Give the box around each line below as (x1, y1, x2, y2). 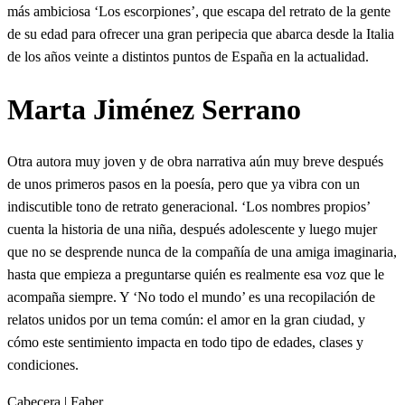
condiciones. (7, 357, 79, 373)
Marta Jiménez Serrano (7, 92, 301, 126)
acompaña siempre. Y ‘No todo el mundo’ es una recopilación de (7, 289, 375, 306)
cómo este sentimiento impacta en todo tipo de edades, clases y (7, 334, 363, 351)
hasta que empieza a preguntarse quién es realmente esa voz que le (7, 267, 384, 283)
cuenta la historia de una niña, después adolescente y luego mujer (7, 221, 377, 238)
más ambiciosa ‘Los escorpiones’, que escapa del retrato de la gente (7, 4, 391, 20)
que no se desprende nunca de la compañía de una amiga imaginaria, (7, 244, 397, 260)
